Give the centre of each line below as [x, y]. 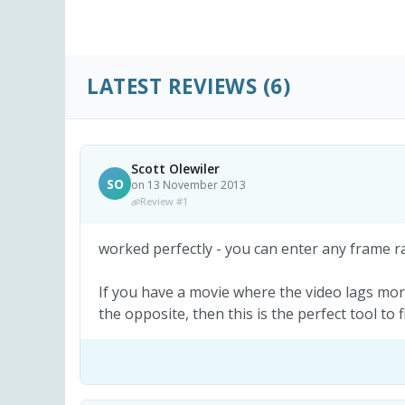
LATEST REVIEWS [172, 87]
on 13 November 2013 [188, 184]
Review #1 [164, 201]
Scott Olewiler [175, 168]
